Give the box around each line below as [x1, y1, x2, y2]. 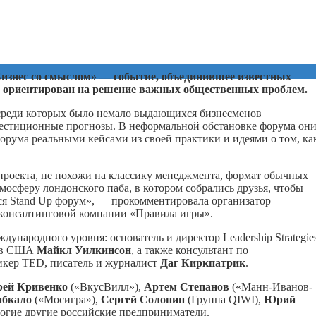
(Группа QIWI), [185, 293, 264, 305]
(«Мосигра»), [32, 293, 101, 305]
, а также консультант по [131, 243, 248, 256]
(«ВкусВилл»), [68, 280, 144, 293]
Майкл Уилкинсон [37, 243, 131, 256]
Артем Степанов [144, 280, 229, 293]
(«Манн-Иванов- [229, 280, 312, 293]
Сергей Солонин [101, 293, 185, 305]
